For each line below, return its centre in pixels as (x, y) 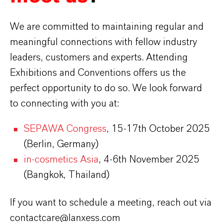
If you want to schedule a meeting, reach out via (111, 202)
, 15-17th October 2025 (158, 129)
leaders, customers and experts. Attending (99, 57)
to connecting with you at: (64, 103)
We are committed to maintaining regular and (107, 27)
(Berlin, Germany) (61, 144)
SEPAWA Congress (65, 129)
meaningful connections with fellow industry (104, 42)
